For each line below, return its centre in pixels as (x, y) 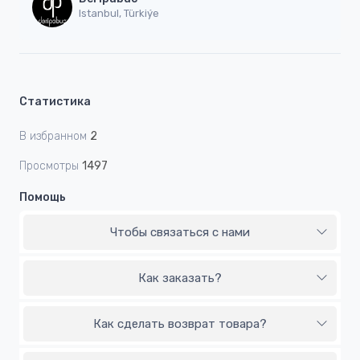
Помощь (43, 197)
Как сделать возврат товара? (180, 323)
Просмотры (49, 166)
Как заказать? (180, 278)
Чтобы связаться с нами (180, 232)
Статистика (55, 101)
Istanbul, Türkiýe (119, 14)
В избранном (53, 136)
